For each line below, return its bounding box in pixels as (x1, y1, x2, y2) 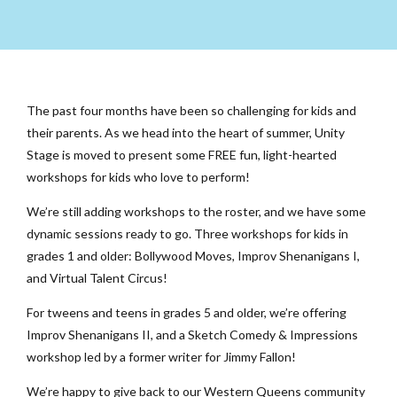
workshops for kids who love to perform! (27, 168, 250, 184)
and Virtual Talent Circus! (27, 269, 167, 285)
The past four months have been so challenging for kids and (27, 102, 356, 118)
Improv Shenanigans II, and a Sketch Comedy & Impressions (27, 326, 358, 342)
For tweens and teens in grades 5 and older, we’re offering (27, 304, 346, 320)
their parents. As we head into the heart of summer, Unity (27, 124, 345, 140)
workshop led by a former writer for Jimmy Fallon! (27, 348, 296, 364)
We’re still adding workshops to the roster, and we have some (27, 203, 366, 219)
